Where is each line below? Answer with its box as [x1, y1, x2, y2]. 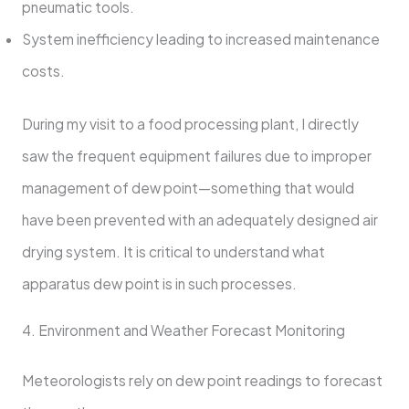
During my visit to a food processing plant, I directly [21, 115, 359, 133]
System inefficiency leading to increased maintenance [21, 29, 380, 47]
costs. [21, 61, 65, 79]
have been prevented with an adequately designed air [21, 211, 378, 229]
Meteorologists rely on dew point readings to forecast [21, 371, 383, 389]
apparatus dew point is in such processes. [21, 275, 297, 293]
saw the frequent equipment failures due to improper [21, 147, 372, 165]
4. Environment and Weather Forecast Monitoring [21, 320, 345, 339]
